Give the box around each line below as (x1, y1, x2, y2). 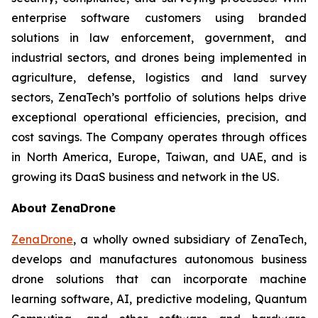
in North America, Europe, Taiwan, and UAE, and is (11, 150, 307, 164)
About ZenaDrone (11, 201, 116, 215)
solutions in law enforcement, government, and (11, 31, 307, 45)
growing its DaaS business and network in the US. (11, 170, 279, 184)
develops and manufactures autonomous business (11, 252, 307, 266)
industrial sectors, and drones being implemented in (11, 50, 307, 65)
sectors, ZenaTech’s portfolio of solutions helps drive (11, 90, 307, 104)
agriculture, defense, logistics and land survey (11, 70, 307, 84)
